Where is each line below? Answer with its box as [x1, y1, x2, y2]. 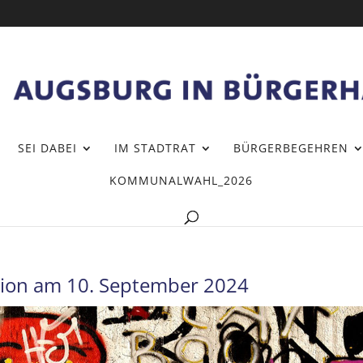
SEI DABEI [17, 139, 77, 156]
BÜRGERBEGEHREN [233, 139, 348, 156]
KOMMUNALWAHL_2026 [109, 172, 253, 188]
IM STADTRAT [113, 139, 196, 156]
